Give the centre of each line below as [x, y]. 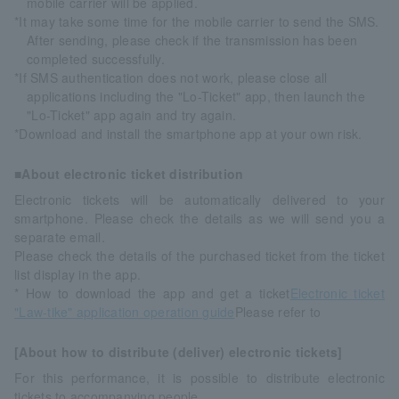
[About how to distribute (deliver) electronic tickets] [179, 351]
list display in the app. [78, 274]
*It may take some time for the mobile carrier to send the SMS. [197, 21]
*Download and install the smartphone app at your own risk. [188, 133]
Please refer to [278, 311]
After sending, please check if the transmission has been [192, 40]
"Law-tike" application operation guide [125, 311]
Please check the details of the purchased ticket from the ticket [199, 255]
